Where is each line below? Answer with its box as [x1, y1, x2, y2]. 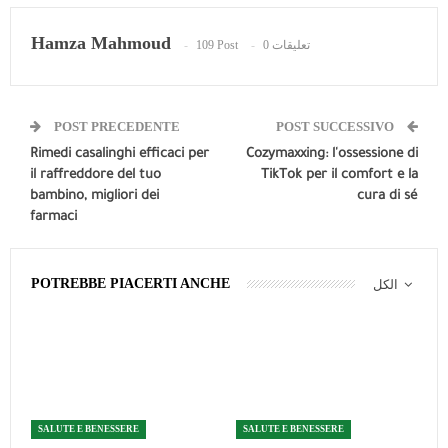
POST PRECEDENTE [51, 118, 180, 134]
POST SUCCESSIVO [276, 118, 397, 134]
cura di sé [357, 188, 418, 204]
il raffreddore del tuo [30, 167, 161, 183]
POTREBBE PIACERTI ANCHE [31, 275, 230, 291]
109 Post [196, 37, 238, 52]
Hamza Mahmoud [31, 32, 171, 53]
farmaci [30, 209, 77, 225]
